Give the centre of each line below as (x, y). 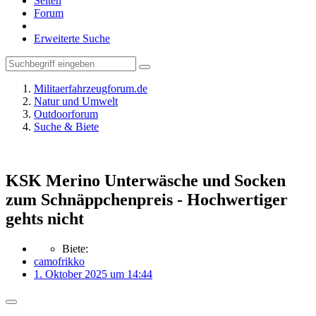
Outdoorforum (66, 114)
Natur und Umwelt (76, 101)
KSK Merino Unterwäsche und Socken (146, 180)
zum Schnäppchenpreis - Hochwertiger (147, 199)
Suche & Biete (66, 127)
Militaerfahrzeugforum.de (91, 89)
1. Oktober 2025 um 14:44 (93, 274)
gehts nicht (45, 218)
